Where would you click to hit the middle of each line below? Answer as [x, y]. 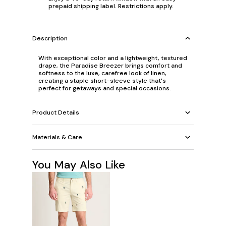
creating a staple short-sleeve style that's [102, 81]
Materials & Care [57, 137]
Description [50, 38]
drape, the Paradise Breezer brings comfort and [110, 66]
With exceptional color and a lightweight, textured [113, 58]
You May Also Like [79, 165]
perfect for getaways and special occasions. [105, 88]
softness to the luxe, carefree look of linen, [102, 73]
